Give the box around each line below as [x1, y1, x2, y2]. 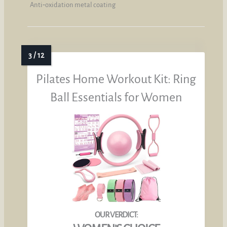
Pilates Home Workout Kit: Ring [36, 72, 196, 86]
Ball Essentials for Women [50, 91, 182, 104]
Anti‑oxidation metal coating [30, 1, 116, 9]
